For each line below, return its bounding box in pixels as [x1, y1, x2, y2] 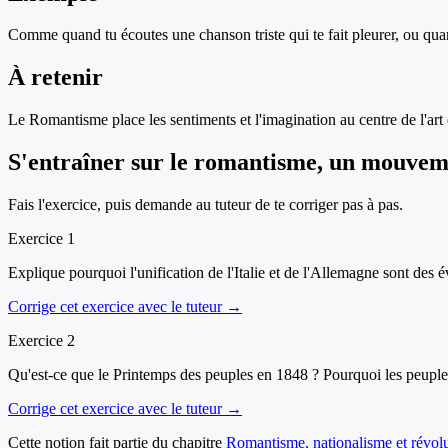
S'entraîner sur [8, 149, 170, 176]
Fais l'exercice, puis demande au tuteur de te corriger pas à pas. [8, 196, 403, 214]
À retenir [8, 64, 103, 91]
